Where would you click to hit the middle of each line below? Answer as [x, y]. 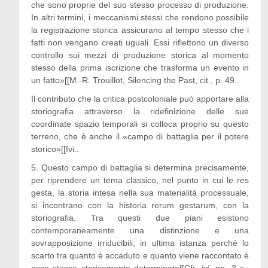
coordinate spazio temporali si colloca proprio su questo [140, 124]
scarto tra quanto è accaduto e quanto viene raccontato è [140, 255]
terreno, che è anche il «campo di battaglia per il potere [140, 136]
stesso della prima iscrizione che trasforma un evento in [140, 68]
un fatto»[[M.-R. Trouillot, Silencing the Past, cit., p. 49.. [135, 80]
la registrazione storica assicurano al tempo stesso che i [140, 30]
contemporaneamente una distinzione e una [140, 230]
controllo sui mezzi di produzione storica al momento [140, 55]
